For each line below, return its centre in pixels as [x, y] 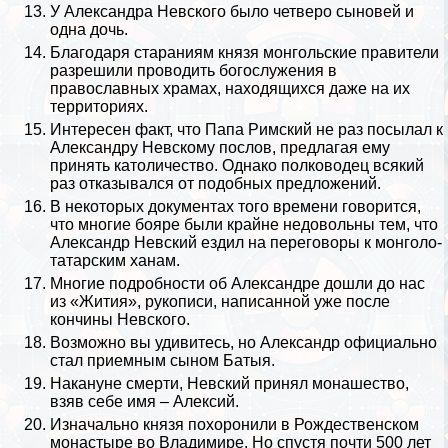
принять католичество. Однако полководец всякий [237, 166]
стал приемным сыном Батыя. [162, 361]
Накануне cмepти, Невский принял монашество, [229, 384]
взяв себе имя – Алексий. [144, 402]
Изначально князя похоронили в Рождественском [234, 425]
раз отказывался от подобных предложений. [215, 184]
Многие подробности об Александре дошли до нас [237, 284]
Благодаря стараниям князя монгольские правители [244, 53]
